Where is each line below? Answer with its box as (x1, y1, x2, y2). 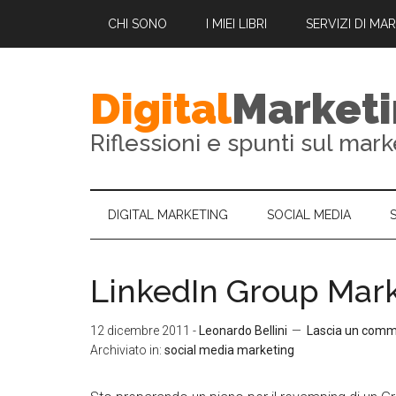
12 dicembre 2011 (90, 324, 190, 338)
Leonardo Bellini (199, 324, 287, 338)
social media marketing (164, 343, 294, 357)
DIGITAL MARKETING (108, 208, 228, 222)
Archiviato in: (90, 343, 164, 357)
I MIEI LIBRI (206, 17, 267, 31)
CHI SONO (108, 17, 167, 31)
